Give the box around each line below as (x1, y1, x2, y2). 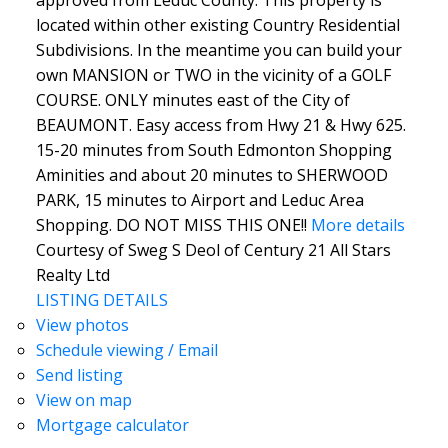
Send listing (35, 363, 123, 386)
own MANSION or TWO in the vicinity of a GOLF (35, 63, 391, 86)
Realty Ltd (35, 263, 110, 286)
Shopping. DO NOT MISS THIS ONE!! (35, 213, 307, 236)
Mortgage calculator (35, 413, 189, 436)
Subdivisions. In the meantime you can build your (35, 38, 402, 61)
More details (310, 213, 405, 236)
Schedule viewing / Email (35, 338, 218, 361)
